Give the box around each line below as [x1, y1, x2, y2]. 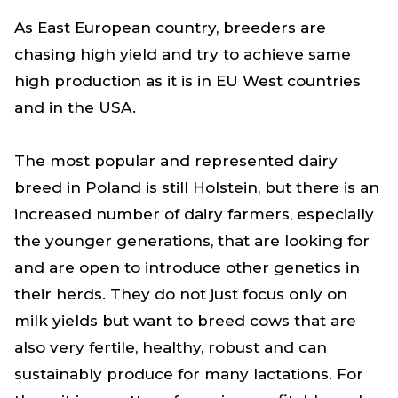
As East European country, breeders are [14, 18, 326, 36]
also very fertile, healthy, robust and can [14, 338, 327, 356]
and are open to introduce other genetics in [14, 258, 360, 276]
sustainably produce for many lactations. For [14, 364, 363, 383]
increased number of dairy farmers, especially [14, 204, 374, 223]
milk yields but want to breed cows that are [14, 311, 356, 330]
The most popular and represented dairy [14, 151, 338, 170]
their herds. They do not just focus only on [14, 284, 347, 303]
